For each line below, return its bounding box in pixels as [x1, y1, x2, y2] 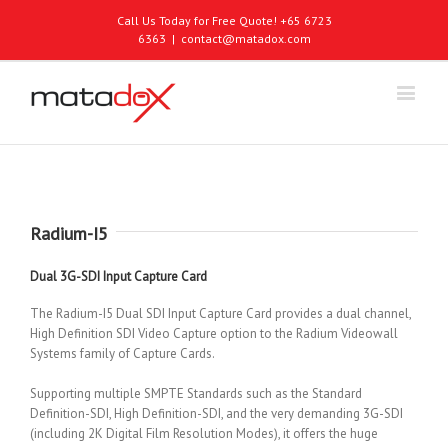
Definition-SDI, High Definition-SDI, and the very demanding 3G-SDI [30, 405, 403, 423]
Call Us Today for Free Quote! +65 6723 [116, 13, 332, 28]
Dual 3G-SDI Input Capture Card [30, 268, 207, 285]
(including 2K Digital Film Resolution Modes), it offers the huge [30, 425, 378, 443]
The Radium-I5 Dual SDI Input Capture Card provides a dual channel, [30, 305, 411, 323]
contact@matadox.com [180, 31, 311, 46]
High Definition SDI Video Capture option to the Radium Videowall [30, 325, 398, 343]
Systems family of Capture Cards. [30, 345, 215, 363]
